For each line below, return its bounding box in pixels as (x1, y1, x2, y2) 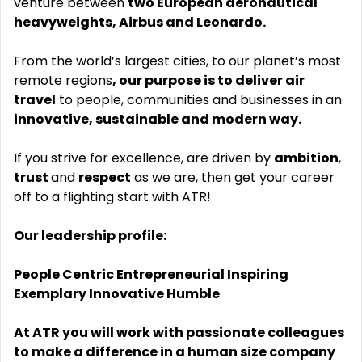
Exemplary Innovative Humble (14, 284, 220, 303)
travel (14, 90, 56, 109)
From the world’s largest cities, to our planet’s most (14, 52, 341, 70)
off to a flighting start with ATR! (14, 187, 211, 206)
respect (78, 168, 131, 187)
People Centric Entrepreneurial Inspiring (14, 265, 288, 284)
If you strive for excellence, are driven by (14, 149, 274, 167)
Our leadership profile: (14, 226, 166, 245)
